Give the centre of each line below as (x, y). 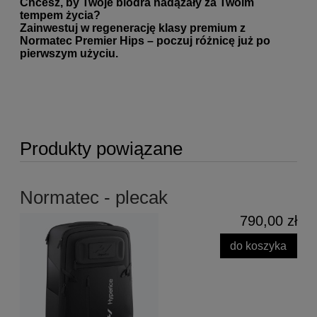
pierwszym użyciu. (69, 53)
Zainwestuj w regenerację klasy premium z (133, 28)
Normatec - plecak (94, 198)
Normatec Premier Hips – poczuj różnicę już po (145, 40)
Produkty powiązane (101, 148)
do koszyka (259, 245)
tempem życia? (60, 15)
